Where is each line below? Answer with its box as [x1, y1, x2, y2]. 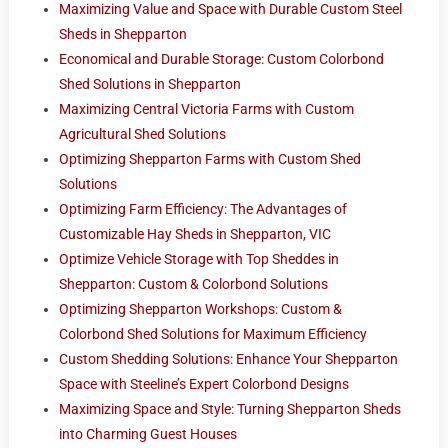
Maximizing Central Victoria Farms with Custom [58, 101, 354, 118]
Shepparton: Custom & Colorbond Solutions [58, 276, 328, 293]
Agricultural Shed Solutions [58, 126, 226, 143]
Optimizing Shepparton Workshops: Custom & [58, 301, 342, 318]
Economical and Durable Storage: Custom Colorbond [58, 51, 384, 68]
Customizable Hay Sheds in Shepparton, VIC [58, 226, 331, 243]
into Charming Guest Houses [58, 426, 237, 443]
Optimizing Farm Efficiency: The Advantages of [58, 201, 347, 218]
